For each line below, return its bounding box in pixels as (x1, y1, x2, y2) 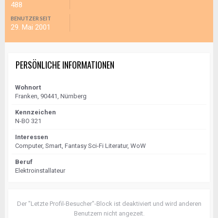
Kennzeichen (15, 109, 56, 116)
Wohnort (15, 84, 41, 91)
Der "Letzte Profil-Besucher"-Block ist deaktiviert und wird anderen (17, 200, 201, 207)
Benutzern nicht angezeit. (73, 210, 145, 217)
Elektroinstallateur (15, 167, 65, 174)
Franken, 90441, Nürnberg (15, 92, 87, 100)
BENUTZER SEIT (11, 15, 51, 21)
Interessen (15, 133, 48, 141)
